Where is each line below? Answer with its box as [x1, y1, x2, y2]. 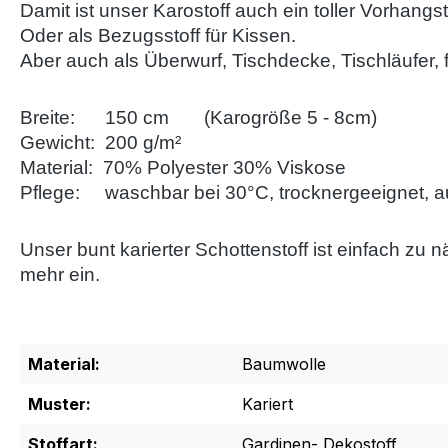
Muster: [28, 394, 91, 414]
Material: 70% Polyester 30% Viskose [20, 157, 346, 178]
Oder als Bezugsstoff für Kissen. [20, 25, 301, 46]
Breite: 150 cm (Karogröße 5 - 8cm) [20, 107, 377, 128]
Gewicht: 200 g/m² [20, 132, 181, 153]
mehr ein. [20, 264, 100, 285]
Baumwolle [242, 354, 326, 374]
